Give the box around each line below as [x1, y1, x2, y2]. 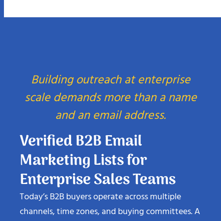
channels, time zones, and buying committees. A [20, 199, 200, 214]
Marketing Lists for [20, 144, 147, 168]
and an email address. [55, 101, 166, 120]
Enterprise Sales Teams [20, 163, 176, 187]
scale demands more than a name [24, 83, 197, 103]
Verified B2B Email [20, 124, 142, 149]
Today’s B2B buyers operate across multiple [20, 184, 181, 199]
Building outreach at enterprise [31, 66, 190, 85]
